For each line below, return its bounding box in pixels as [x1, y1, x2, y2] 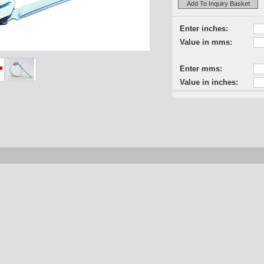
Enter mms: [180, 64, 222, 73]
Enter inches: [180, 24, 228, 33]
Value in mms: [180, 38, 232, 47]
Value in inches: [180, 78, 238, 87]
